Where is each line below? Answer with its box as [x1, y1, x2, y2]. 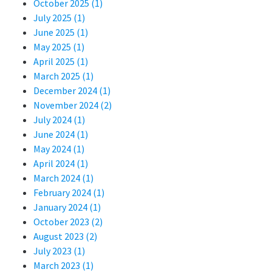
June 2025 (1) [33, 25, 88, 38]
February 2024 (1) [33, 186, 104, 199]
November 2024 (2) [33, 98, 112, 111]
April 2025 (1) [33, 55, 88, 67]
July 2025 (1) [33, 11, 85, 24]
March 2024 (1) [33, 171, 93, 184]
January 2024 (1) [33, 200, 101, 213]
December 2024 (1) [33, 84, 110, 97]
